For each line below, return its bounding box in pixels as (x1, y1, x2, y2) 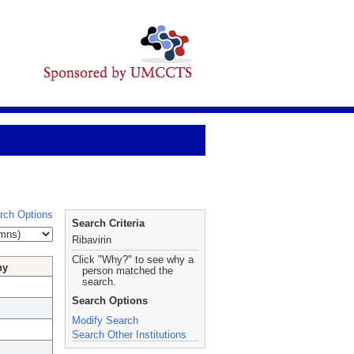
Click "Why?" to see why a (72, 254, 194, 265)
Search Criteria (72, 217, 145, 229)
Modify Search (72, 314, 138, 326)
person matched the (82, 265, 173, 277)
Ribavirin (72, 234, 111, 246)
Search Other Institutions (72, 329, 186, 341)
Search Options (72, 295, 148, 307)
